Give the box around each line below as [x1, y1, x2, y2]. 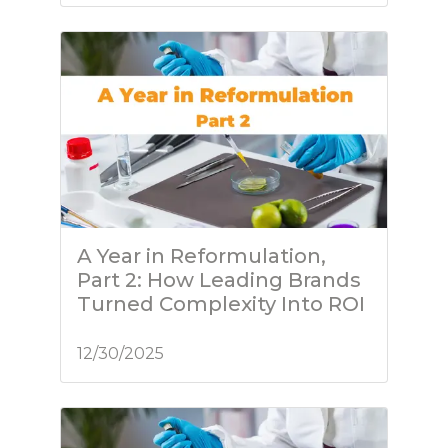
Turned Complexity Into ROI [77, 291, 365, 316]
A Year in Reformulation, [77, 243, 326, 268]
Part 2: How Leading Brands [77, 267, 361, 292]
